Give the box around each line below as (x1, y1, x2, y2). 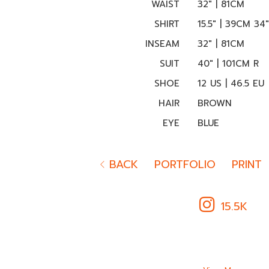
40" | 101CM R (197, 56, 259, 70)
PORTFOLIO (154, 156, 216, 173)
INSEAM (145, 37, 180, 50)
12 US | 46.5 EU (197, 76, 264, 90)
